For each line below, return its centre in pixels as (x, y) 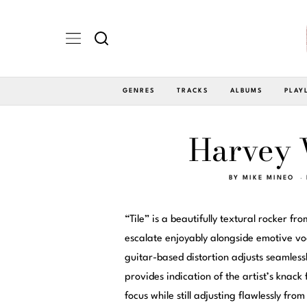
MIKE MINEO (268, 177)
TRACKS (193, 90)
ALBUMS (246, 90)
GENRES (139, 90)
